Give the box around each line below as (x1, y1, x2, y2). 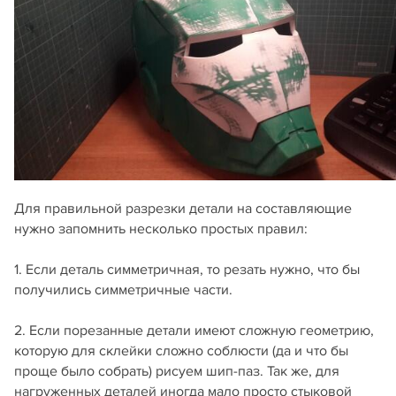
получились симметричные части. (14, 281, 232, 300)
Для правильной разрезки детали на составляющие (14, 200, 352, 218)
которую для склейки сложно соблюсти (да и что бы (14, 342, 348, 361)
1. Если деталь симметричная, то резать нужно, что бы (14, 261, 360, 279)
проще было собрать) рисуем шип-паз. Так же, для (14, 362, 339, 381)
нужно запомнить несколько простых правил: (14, 220, 308, 239)
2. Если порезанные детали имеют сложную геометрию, (14, 322, 374, 340)
